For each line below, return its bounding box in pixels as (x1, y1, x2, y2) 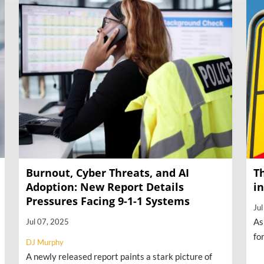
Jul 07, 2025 (26, 216, 69, 226)
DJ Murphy (26, 237, 64, 247)
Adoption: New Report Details (26, 179, 184, 194)
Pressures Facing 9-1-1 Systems (26, 193, 190, 208)
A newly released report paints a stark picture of (26, 250, 212, 262)
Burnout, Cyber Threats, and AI (26, 165, 189, 180)
